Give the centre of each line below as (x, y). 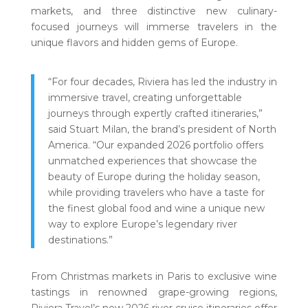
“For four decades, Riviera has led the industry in (162, 82)
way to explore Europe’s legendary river (142, 224)
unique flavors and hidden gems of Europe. (134, 43)
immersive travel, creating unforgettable (145, 98)
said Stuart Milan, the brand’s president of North (162, 129)
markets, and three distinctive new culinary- (154, 11)
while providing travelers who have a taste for (156, 192)
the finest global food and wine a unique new (156, 208)
